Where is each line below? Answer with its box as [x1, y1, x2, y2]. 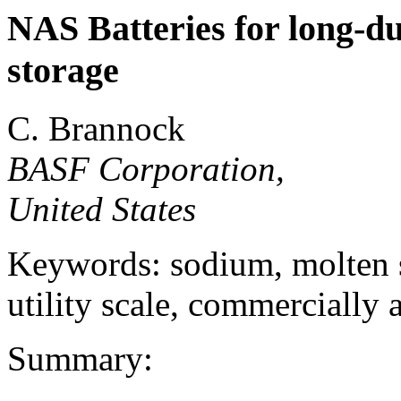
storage [7, 50, 119, 90]
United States [7, 189, 196, 228]
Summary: [7, 338, 153, 378]
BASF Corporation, [7, 149, 285, 188]
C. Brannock [7, 108, 185, 148]
